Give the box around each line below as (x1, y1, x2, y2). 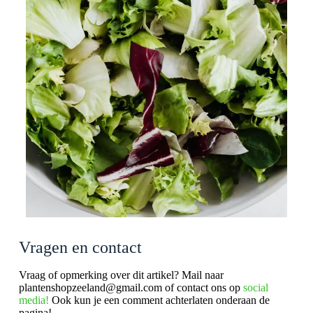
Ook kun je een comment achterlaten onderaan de (51, 293, 270, 306)
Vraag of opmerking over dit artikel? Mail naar (18, 268, 224, 281)
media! (18, 293, 52, 306)
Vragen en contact (18, 238, 142, 256)
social (242, 281, 268, 293)
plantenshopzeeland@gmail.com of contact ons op (18, 281, 243, 293)
